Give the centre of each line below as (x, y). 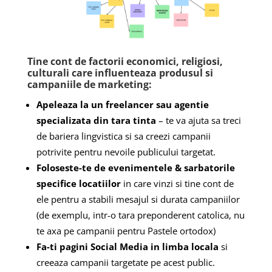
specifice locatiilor (78, 183)
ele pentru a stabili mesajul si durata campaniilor (138, 199)
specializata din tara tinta (96, 120)
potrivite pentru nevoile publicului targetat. (126, 151)
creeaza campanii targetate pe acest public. (125, 262)
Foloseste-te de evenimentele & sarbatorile (135, 167)
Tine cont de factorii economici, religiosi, (125, 61)
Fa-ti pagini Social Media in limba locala (127, 246)
